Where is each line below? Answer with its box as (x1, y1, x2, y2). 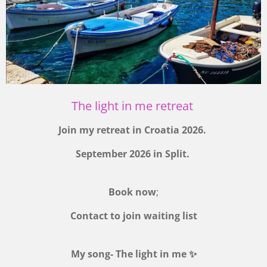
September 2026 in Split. (75, 147, 192, 160)
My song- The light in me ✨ (70, 247, 197, 260)
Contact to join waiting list (70, 209, 197, 222)
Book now (108, 185, 156, 198)
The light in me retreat (71, 97, 196, 114)
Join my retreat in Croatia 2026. (58, 123, 209, 136)
